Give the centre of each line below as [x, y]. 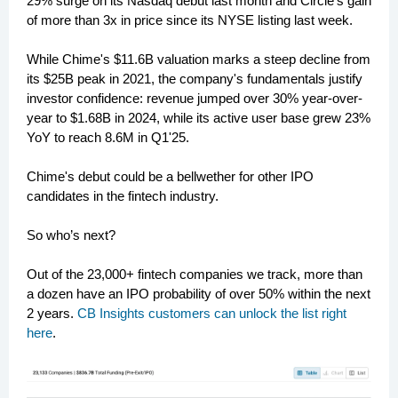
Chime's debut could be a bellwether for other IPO [170, 176]
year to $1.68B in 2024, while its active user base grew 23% [199, 118]
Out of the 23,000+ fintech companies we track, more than [195, 274]
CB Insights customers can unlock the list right [212, 313]
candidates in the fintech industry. [123, 196]
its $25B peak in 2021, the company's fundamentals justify [195, 79]
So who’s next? [71, 235]
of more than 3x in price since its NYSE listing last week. [190, 20]
